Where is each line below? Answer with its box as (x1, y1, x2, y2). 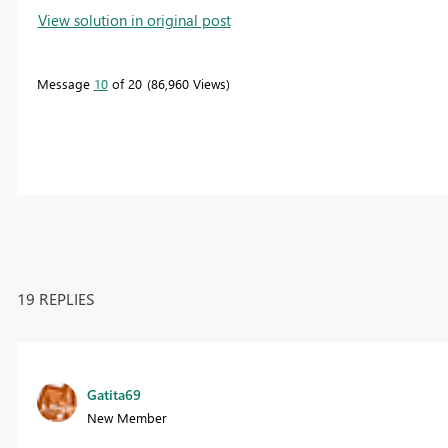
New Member (86, 408, 167, 426)
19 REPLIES (16, 287, 95, 309)
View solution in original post (37, 9, 231, 30)
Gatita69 (86, 384, 141, 404)
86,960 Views (150, 74, 226, 92)
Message (36, 74, 94, 92)
